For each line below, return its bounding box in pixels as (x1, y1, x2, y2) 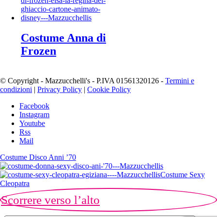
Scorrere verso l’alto (1, 193, 100, 207)
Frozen (21, 45, 56, 58)
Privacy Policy (37, 85, 82, 94)
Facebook (19, 102, 49, 110)
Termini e (165, 77, 194, 85)
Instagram (19, 110, 49, 119)
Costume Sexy (160, 170, 205, 179)
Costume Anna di (21, 31, 106, 45)
